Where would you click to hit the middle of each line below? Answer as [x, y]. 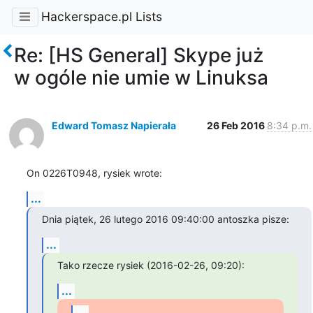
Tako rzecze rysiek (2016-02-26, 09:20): [151, 265]
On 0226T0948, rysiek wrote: [94, 173]
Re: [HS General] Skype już [139, 55]
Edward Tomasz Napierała [114, 125]
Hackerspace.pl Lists [101, 17]
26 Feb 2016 [236, 125]
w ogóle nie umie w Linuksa [141, 77]
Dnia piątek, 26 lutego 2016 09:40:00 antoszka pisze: [165, 219]
